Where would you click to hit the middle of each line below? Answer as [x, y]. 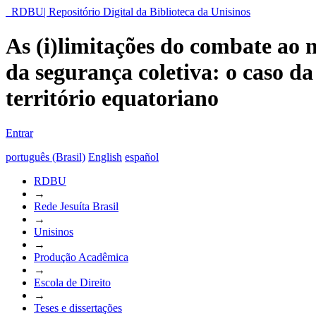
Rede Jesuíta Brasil [76, 206]
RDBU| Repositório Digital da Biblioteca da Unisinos [131, 12]
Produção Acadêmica [81, 257]
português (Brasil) [45, 157]
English [105, 157]
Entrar [19, 133]
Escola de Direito [72, 282]
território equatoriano [112, 98]
